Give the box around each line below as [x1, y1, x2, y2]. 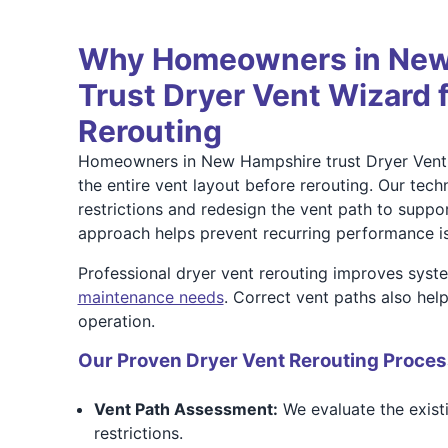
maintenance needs [77, 287, 224, 307]
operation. [77, 311, 155, 331]
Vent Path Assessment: [93, 399, 278, 419]
